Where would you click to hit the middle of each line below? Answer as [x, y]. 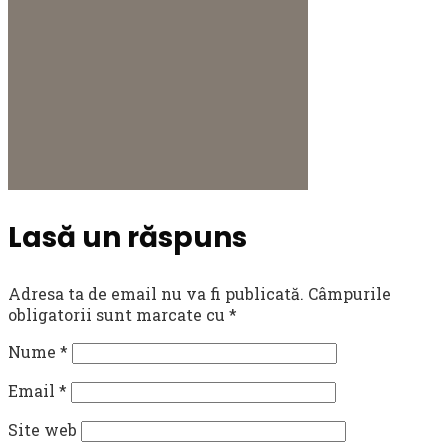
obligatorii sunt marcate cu [118, 314]
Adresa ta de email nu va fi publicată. [156, 293]
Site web [42, 429]
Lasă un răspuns [127, 237]
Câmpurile [349, 293]
